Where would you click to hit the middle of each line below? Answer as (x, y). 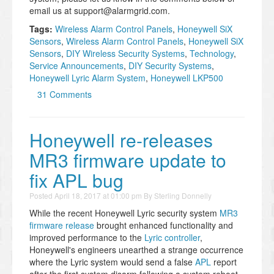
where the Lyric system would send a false (112, 262)
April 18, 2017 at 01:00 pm (98, 196)
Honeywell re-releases (121, 140)
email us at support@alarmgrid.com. (100, 11)
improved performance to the (87, 238)
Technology (212, 54)
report (224, 262)
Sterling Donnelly (183, 196)
